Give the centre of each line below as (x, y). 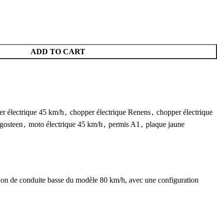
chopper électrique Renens (110, 112)
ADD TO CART (58, 52)
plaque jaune (165, 124)
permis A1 (124, 124)
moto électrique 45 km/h (66, 124)
